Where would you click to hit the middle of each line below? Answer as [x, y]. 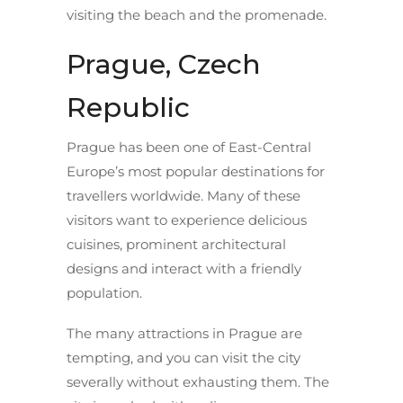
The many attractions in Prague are [184, 333]
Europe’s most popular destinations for [196, 171]
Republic [128, 107]
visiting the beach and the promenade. [197, 14]
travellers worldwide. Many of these [184, 195]
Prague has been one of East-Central [189, 147]
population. [104, 292]
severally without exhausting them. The [198, 381]
